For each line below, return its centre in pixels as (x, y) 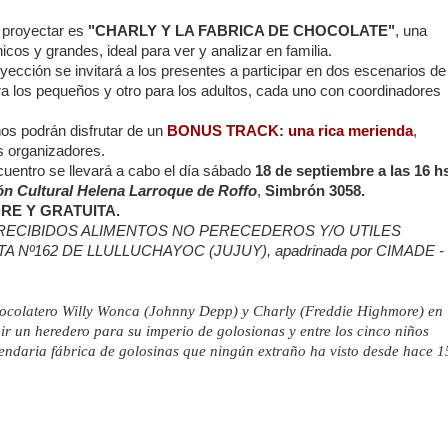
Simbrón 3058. (314, 191)
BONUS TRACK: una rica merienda (289, 131)
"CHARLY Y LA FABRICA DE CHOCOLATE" (241, 31)
